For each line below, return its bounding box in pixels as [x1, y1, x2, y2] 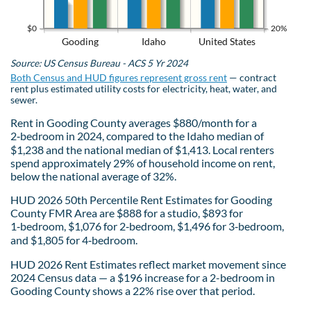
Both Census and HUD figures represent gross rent [10, 72, 227, 83]
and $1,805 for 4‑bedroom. [10, 233, 137, 246]
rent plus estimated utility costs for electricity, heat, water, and [10, 83, 277, 94]
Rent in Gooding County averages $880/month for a [10, 115, 257, 129]
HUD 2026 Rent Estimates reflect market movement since [10, 257, 286, 271]
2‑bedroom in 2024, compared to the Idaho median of [10, 128, 264, 142]
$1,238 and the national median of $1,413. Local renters [10, 142, 274, 156]
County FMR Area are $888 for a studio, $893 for [10, 205, 243, 219]
